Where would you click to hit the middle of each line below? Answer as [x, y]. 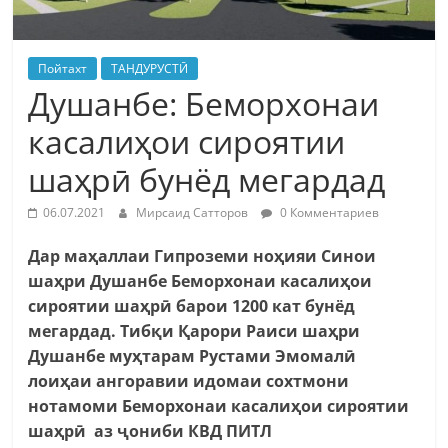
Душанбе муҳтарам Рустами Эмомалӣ [192, 355]
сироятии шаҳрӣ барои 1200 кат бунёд [192, 305]
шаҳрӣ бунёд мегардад [207, 179]
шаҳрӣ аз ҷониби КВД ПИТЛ [150, 430]
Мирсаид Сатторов [194, 212]
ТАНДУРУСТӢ [150, 68]
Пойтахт [63, 68]
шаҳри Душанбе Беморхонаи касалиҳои [200, 280]
